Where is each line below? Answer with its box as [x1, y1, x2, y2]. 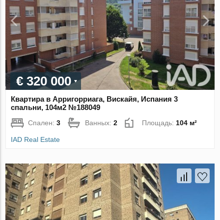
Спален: [28, 119, 57, 127]
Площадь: [142, 119, 176, 127]
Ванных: [85, 119, 114, 127]
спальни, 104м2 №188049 [11, 103, 101, 112]
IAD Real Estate [11, 136, 60, 144]
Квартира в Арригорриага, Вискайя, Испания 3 [11, 95, 178, 104]
